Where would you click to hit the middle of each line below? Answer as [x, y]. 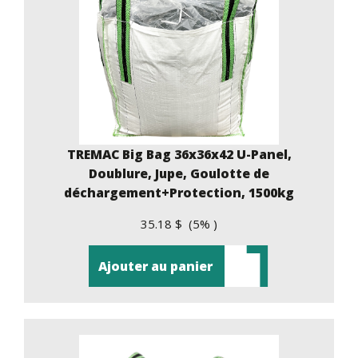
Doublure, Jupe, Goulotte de [179, 173]
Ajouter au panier [155, 266]
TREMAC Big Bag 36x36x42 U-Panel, [179, 154]
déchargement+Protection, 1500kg [179, 192]
